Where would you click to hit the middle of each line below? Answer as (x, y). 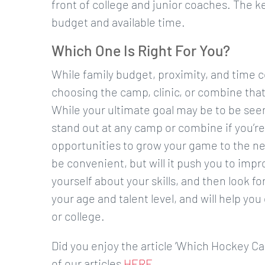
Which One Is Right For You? (140, 51)
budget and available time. (118, 22)
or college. (78, 216)
